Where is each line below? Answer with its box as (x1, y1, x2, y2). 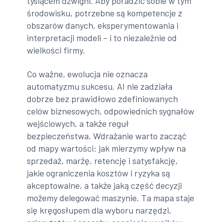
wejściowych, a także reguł (27, 117, 129, 129)
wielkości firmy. (27, 45, 86, 56)
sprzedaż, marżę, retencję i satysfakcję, (27, 155, 178, 166)
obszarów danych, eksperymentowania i (27, 20, 179, 31)
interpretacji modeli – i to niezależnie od (27, 32, 177, 44)
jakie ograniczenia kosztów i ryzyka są (27, 167, 170, 178)
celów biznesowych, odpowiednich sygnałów (27, 105, 195, 116)
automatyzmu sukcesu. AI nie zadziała (27, 80, 173, 92)
